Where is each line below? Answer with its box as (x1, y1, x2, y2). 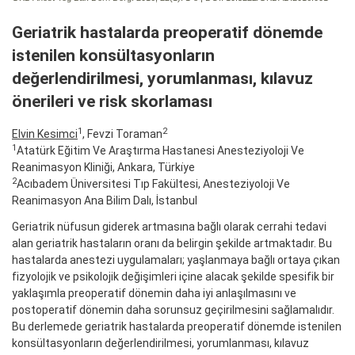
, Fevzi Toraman (82, 127, 162, 140)
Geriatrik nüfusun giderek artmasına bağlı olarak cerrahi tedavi (12, 219, 326, 233)
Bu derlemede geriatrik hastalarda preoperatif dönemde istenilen (12, 319, 342, 333)
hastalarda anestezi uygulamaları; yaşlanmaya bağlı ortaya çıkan (12, 253, 340, 266)
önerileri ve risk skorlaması (12, 91, 212, 111)
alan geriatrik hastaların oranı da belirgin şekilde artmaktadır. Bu (12, 236, 332, 250)
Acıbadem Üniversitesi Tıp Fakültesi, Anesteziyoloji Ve (17, 177, 290, 190)
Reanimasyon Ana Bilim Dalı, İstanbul (12, 193, 197, 207)
